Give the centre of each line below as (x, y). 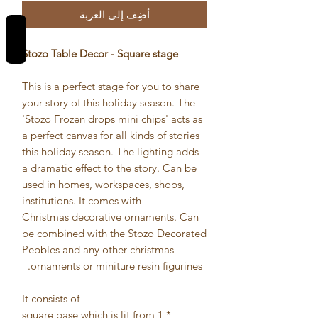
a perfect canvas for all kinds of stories (111, 135)
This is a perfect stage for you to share (111, 86)
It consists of (51, 298)
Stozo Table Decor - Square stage (100, 53)
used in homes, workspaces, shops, (103, 184)
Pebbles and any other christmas (98, 249)
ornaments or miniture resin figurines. (116, 265)
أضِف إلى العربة (114, 14)
